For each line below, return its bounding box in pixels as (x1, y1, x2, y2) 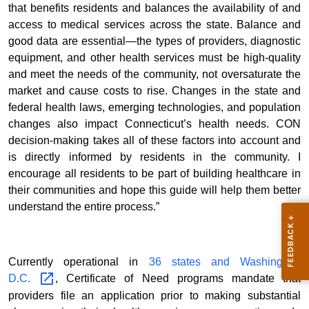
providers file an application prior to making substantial (8, 290, 301, 302)
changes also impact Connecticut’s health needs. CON (8, 118, 301, 130)
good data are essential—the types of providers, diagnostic (8, 35, 301, 48)
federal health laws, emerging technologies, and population (8, 101, 301, 114)
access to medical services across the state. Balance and (8, 19, 301, 31)
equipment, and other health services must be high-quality (8, 52, 301, 64)
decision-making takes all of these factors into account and (8, 134, 301, 147)
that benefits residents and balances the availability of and (8, 2, 301, 14)
